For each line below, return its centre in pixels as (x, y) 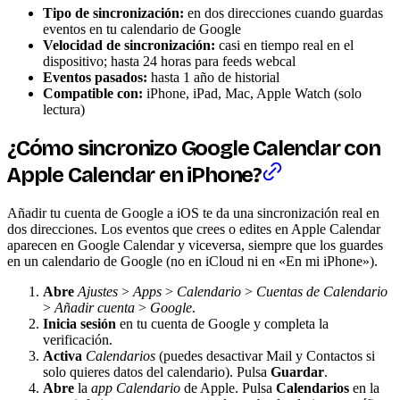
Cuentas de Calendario (322, 291)
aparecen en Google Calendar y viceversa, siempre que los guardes (195, 245)
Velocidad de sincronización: (129, 45)
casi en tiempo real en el (284, 45)
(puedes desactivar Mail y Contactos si (265, 355)
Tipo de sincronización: (113, 12)
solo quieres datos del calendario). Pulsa (157, 371)
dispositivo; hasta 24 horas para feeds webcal (169, 61)
